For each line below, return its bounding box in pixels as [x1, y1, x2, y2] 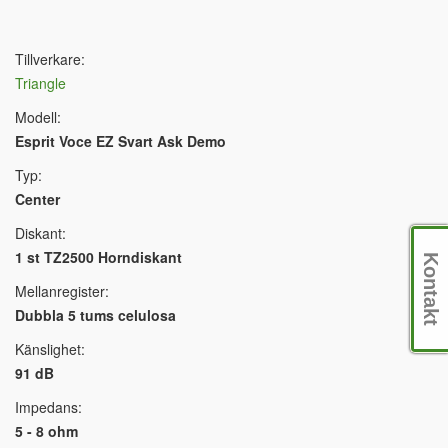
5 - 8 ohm [15, 420, 78, 441]
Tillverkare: [15, 48, 85, 69]
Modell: [15, 106, 61, 127]
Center [15, 188, 60, 209]
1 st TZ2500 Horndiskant [15, 246, 182, 267]
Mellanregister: [15, 280, 109, 301]
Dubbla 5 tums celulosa [15, 304, 176, 325]
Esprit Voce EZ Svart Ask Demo [15, 130, 226, 151]
